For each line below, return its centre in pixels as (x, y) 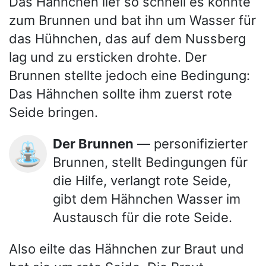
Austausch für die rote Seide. (142, 217)
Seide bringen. (53, 112)
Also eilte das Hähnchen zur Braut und (126, 248)
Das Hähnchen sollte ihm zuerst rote (121, 94)
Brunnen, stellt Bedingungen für (150, 162)
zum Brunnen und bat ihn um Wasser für (132, 20)
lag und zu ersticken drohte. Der (108, 57)
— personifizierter (191, 143)
